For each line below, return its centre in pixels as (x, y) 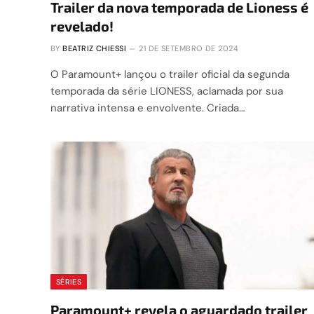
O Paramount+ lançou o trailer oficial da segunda (170, 74)
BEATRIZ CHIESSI (94, 48)
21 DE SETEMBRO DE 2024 (189, 48)
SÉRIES (69, 282)
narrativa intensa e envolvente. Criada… (148, 108)
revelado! (82, 26)
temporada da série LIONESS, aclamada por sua (167, 91)
